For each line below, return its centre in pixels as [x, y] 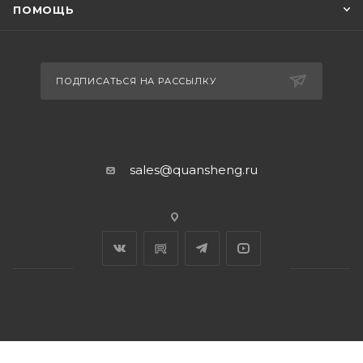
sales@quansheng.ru [193, 170]
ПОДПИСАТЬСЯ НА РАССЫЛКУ [136, 81]
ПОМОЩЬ [44, 10]
